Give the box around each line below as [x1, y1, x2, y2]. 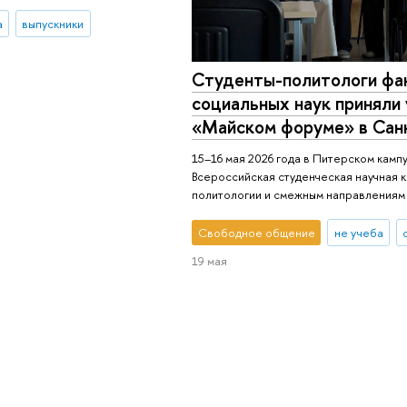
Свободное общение [197, 223, 315, 241]
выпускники [22, 15, 84, 32]
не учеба [333, 223, 383, 241]
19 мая [192, 253, 227, 270]
